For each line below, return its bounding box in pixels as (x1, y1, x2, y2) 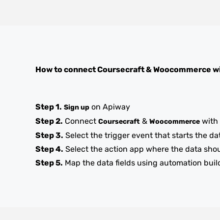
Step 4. (35, 144, 63, 154)
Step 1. (35, 102, 62, 111)
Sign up (64, 103, 89, 111)
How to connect (35, 65, 97, 74)
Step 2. (35, 116, 63, 126)
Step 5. (35, 158, 63, 167)
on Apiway (89, 102, 130, 111)
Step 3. (35, 131, 63, 140)
